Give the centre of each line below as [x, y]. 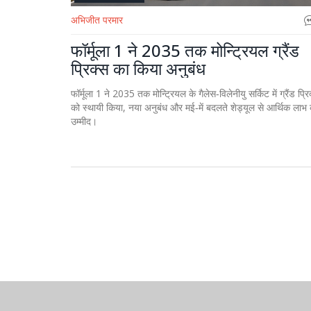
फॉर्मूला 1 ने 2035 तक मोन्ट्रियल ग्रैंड [185, 50]
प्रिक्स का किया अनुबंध [138, 68]
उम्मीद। [84, 121]
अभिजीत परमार [97, 20]
